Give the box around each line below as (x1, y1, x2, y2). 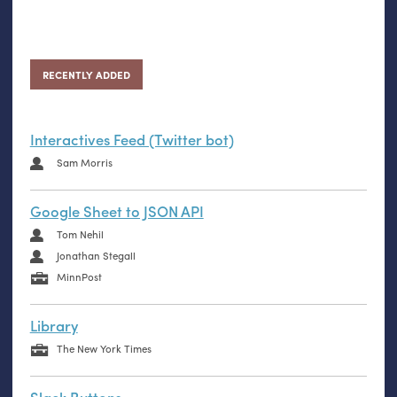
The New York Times (56, 341, 152, 357)
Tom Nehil (56, 227, 104, 243)
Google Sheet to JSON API (29, 199, 204, 222)
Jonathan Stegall (56, 248, 136, 264)
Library (29, 315, 78, 337)
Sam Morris (56, 155, 113, 171)
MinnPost (56, 269, 102, 285)
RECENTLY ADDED (42, 66, 130, 82)
